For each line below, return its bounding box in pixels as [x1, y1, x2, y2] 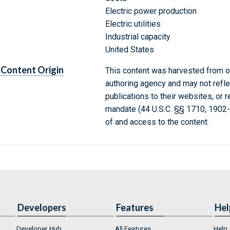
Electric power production [105, 6, 197, 16]
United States [105, 45, 154, 55]
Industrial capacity [105, 32, 170, 42]
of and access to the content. [105, 117, 209, 127]
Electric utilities [105, 19, 161, 29]
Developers [17, 202, 66, 214]
